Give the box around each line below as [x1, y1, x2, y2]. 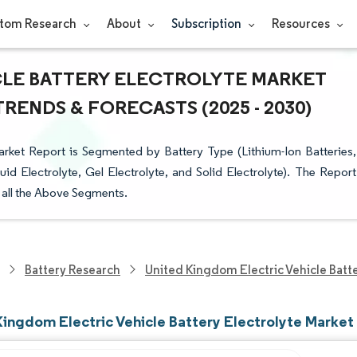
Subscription [171, 16, 244, 31]
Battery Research [25, 261, 120, 277]
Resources [271, 16, 332, 31]
